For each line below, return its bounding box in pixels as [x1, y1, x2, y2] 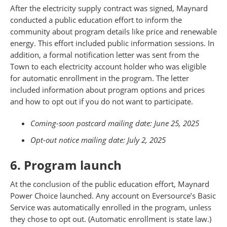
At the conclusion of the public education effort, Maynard [10, 179, 209, 190]
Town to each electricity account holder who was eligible [10, 61, 206, 72]
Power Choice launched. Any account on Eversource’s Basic [10, 191, 216, 201]
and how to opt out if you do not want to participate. [10, 96, 193, 107]
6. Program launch [10, 157, 122, 174]
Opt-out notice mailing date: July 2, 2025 [30, 135, 166, 145]
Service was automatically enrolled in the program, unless [10, 202, 211, 213]
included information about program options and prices [10, 85, 205, 95]
